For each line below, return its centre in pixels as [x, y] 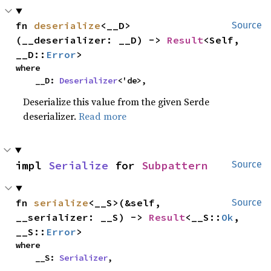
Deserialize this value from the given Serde [116, 101]
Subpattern [175, 165]
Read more [103, 116]
